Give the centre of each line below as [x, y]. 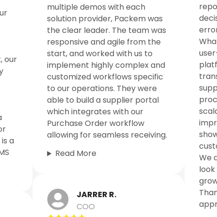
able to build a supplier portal [103, 100]
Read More [76, 154]
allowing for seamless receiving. [107, 135]
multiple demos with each [96, 7]
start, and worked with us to [100, 53]
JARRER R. [97, 195]
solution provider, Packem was [105, 18]
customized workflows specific [105, 77]
